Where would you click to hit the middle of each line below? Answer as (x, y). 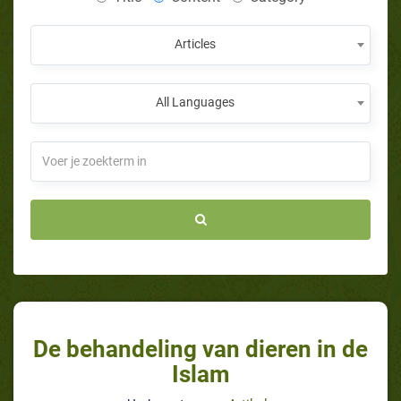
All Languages (195, 102)
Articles (195, 43)
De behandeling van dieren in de (200, 349)
